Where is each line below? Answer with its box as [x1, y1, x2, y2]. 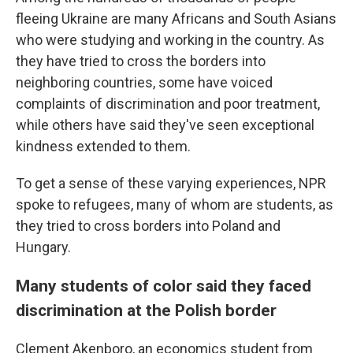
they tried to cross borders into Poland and [16, 217, 281, 234]
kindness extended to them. [16, 138, 191, 154]
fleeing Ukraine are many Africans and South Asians [16, 10, 336, 27]
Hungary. [16, 239, 71, 255]
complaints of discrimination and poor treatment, [16, 95, 320, 112]
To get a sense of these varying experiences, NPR [16, 175, 326, 191]
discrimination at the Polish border [16, 300, 277, 320]
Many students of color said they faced [16, 276, 311, 295]
